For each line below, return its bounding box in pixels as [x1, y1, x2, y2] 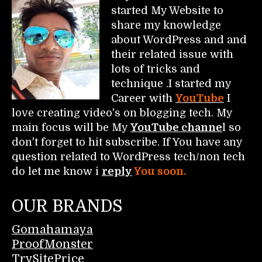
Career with [111, 92, 175, 104]
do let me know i [12, 165, 102, 177]
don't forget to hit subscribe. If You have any [12, 136, 242, 148]
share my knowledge [111, 19, 221, 31]
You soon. [132, 165, 186, 177]
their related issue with [111, 48, 233, 60]
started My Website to [111, 4, 223, 16]
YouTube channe [130, 121, 222, 133]
